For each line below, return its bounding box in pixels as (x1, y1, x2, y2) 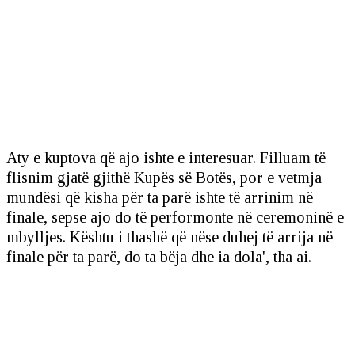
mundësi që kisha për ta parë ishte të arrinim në (6, 189, 313, 207)
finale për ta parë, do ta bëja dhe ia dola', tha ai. (6, 248, 311, 266)
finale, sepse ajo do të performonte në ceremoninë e (6, 208, 344, 227)
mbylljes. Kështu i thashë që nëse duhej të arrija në (6, 228, 333, 246)
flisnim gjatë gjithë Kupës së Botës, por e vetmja (6, 169, 322, 187)
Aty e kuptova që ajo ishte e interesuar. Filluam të (6, 149, 326, 167)
